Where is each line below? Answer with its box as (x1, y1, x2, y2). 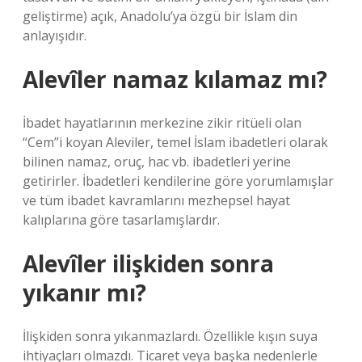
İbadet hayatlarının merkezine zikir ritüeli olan (23, 114, 301, 132)
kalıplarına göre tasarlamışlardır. (23, 211, 220, 229)
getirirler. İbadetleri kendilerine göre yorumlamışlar (23, 172, 334, 190)
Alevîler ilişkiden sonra (23, 248, 274, 279)
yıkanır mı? (23, 277, 146, 308)
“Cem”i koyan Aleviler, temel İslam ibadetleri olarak (23, 133, 328, 151)
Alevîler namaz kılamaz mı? (23, 64, 327, 95)
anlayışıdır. (23, 27, 86, 44)
